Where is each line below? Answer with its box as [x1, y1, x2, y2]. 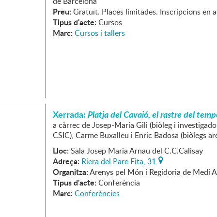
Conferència [98, 177, 140, 188]
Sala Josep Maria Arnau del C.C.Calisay [71, 145, 203, 156]
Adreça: [53, 155, 79, 167]
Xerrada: [53, 108, 88, 121]
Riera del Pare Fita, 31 [81, 156, 156, 167]
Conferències [75, 188, 120, 199]
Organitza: [53, 166, 88, 177]
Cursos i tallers [75, 28, 125, 38]
